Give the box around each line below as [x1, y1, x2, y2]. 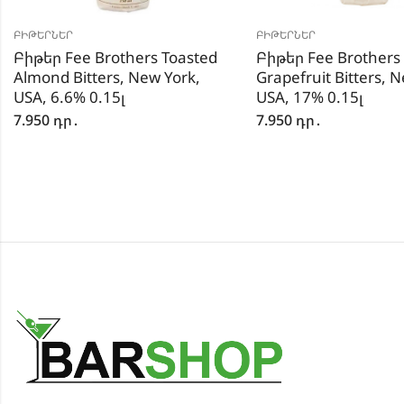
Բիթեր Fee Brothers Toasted [13, 47, 217, 69]
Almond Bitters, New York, [13, 67, 200, 88]
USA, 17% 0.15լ [255, 87, 363, 108]
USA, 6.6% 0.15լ [13, 87, 125, 108]
